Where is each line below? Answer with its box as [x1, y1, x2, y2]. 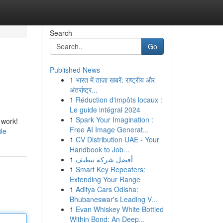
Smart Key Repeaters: [75, 164, 145, 174]
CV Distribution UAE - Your [75, 134, 159, 144]
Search [49, 28, 72, 38]
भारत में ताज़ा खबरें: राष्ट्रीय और [75, 75, 155, 85]
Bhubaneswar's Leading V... [69, 194, 157, 204]
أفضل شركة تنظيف [75, 154, 133, 164]
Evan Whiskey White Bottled [75, 204, 164, 214]
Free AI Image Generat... [69, 124, 149, 134]
